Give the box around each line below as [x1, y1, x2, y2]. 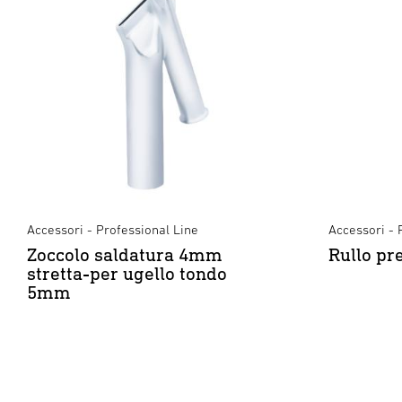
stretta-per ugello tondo [27, 262, 227, 284]
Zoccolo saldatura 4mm [27, 243, 223, 266]
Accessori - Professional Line [27, 222, 198, 237]
